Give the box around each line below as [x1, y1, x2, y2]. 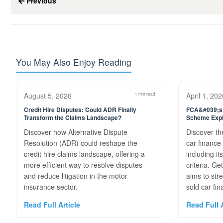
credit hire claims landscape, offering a [24, 149, 145, 159]
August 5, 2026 [24, 91, 72, 101]
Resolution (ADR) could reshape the [24, 138, 137, 148]
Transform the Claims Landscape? [24, 113, 121, 122]
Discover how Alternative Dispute [24, 127, 127, 137]
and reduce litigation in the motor [24, 171, 127, 181]
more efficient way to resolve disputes [24, 160, 142, 170]
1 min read [134, 91, 155, 97]
